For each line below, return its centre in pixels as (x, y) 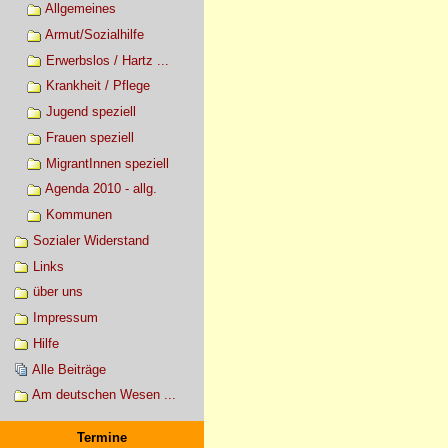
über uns (57, 292)
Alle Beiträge (68, 369)
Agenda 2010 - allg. (100, 189)
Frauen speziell (89, 137)
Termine (102, 437)
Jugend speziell (90, 112)
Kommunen (78, 215)
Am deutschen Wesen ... (103, 395)
